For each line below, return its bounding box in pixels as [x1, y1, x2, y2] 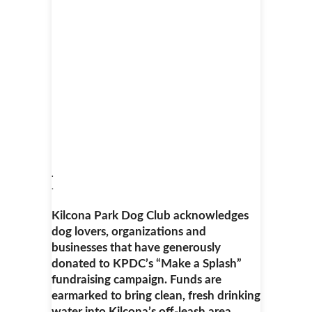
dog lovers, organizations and [52, 226, 206, 237]
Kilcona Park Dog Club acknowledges [52, 210, 249, 221]
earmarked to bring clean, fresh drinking [52, 290, 260, 302]
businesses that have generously [52, 242, 221, 253]
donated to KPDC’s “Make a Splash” [52, 258, 242, 270]
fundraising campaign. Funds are [52, 274, 221, 286]
